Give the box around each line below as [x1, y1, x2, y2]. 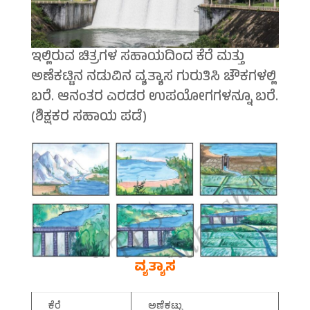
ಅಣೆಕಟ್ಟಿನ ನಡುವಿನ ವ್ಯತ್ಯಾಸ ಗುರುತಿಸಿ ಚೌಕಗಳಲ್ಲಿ [30, 66, 276, 90]
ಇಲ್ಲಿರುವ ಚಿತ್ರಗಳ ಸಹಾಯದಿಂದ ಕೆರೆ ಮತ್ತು [30, 46, 244, 70]
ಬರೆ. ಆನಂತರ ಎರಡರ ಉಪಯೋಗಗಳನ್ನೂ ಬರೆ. [30, 86, 278, 110]
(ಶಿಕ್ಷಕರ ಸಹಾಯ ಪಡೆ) [30, 107, 147, 130]
